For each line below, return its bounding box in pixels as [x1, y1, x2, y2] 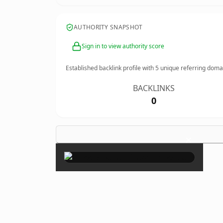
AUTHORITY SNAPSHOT [74, 23, 143, 31]
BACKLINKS [133, 83, 175, 94]
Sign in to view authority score [82, 42, 164, 50]
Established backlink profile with [66, 64, 155, 72]
